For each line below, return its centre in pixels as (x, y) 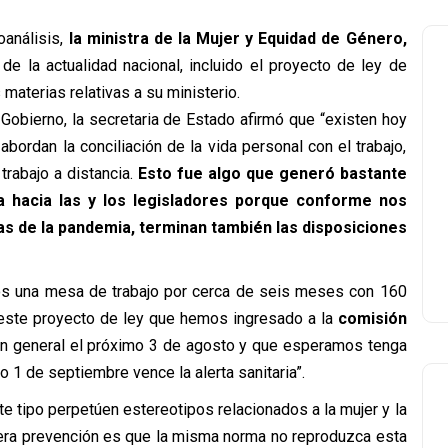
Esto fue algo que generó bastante (272, 173)
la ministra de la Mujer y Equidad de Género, (237, 38)
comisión (372, 318)
